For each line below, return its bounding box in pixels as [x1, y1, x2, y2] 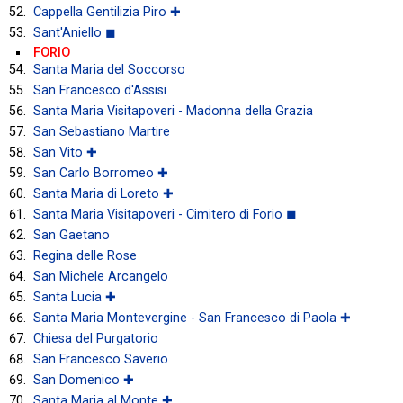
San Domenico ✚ [33, 372, 134, 388]
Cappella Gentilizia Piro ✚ [33, 4, 181, 20]
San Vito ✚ [33, 144, 97, 160]
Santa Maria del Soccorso [33, 61, 185, 77]
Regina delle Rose [33, 247, 137, 264]
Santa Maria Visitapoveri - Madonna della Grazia [33, 103, 313, 119]
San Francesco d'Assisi [33, 82, 166, 98]
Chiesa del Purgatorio [33, 330, 158, 346]
